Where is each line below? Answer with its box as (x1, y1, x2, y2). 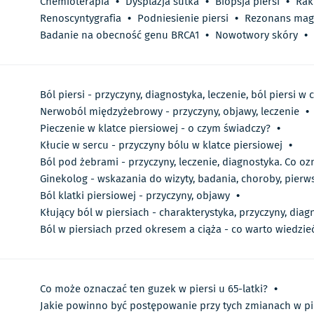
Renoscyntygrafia (40, 11, 121, 27)
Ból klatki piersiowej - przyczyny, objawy (40, 188, 230, 204)
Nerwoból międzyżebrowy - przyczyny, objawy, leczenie (40, 104, 299, 120)
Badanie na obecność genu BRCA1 (40, 27, 199, 43)
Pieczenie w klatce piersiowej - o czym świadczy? (40, 121, 271, 137)
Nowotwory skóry (215, 27, 298, 43)
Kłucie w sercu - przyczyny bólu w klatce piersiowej (40, 137, 282, 153)
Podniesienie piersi (137, 11, 228, 27)
